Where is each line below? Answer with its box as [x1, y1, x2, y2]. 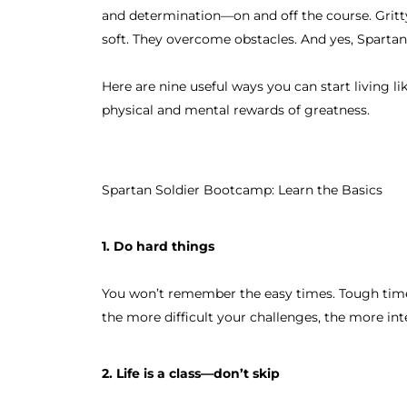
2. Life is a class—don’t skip [102, 364, 280, 382]
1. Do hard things [102, 237, 214, 254]
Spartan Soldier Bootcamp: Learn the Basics [102, 181, 382, 198]
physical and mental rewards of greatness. [102, 101, 370, 118]
